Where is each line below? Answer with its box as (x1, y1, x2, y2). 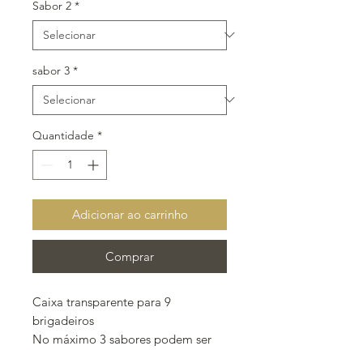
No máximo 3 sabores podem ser (32, 331, 211, 347)
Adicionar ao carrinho (71, 206, 188, 222)
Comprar (105, 248, 154, 264)
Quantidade (32, 127, 94, 143)
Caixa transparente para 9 (32, 293, 171, 310)
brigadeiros (32, 312, 94, 328)
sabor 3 (32, 62, 70, 78)
